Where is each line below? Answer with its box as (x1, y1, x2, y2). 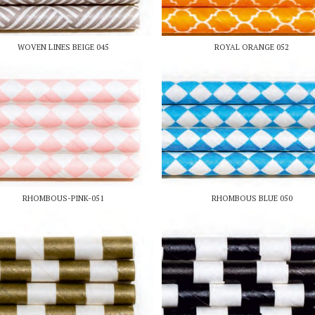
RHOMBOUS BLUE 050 (211, 193, 292, 204)
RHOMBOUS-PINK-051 (22, 193, 104, 204)
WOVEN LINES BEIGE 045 (17, 41, 109, 52)
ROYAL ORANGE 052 (214, 41, 290, 52)
